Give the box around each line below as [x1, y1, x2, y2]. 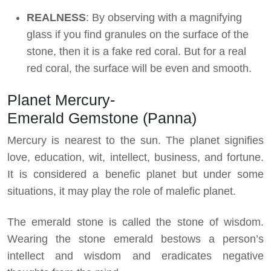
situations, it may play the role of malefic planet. [7, 184, 236, 197]
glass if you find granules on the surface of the [27, 28, 249, 41]
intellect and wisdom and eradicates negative [7, 249, 264, 262]
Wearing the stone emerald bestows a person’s [7, 232, 264, 245]
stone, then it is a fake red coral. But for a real [27, 45, 246, 57]
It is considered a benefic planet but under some [7, 168, 264, 180]
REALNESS [27, 11, 86, 24]
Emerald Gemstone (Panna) [7, 109, 197, 126]
